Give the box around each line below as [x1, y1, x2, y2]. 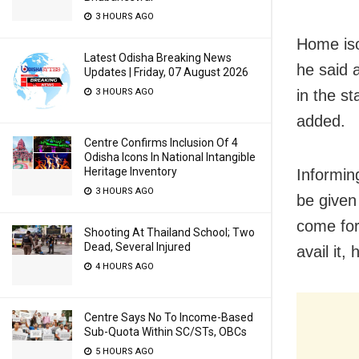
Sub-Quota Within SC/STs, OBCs [84, 325, 247, 338]
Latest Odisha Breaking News [84, 51, 232, 64]
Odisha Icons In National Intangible [84, 151, 256, 163]
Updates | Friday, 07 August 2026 [84, 66, 248, 79]
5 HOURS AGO [93, 346, 154, 357]
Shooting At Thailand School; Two [84, 226, 255, 239]
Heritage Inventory [84, 165, 177, 178]
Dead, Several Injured [84, 240, 191, 253]
